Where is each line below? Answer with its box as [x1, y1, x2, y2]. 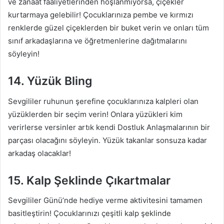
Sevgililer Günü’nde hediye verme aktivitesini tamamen [8, 195, 202, 205]
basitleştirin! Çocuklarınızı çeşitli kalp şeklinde [8, 208, 171, 218]
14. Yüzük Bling [8, 74, 92, 88]
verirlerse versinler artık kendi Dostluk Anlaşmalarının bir [8, 122, 210, 132]
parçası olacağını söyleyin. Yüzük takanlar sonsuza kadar [8, 135, 207, 145]
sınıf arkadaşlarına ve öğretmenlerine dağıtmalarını [8, 36, 187, 45]
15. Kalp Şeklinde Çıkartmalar [8, 173, 170, 187]
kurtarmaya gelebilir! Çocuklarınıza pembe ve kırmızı [8, 10, 193, 19]
